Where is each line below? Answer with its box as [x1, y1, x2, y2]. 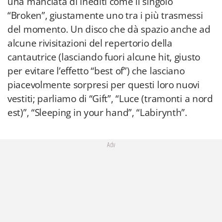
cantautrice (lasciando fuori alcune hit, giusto [7, 51, 200, 63]
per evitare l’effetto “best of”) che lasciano [7, 64, 185, 77]
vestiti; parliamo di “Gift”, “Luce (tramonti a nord [7, 92, 213, 105]
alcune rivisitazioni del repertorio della [7, 37, 172, 50]
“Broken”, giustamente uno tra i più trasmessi [7, 9, 203, 22]
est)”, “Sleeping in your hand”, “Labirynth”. [7, 106, 187, 119]
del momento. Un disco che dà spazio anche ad [7, 23, 211, 36]
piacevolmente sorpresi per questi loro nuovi [7, 78, 200, 91]
